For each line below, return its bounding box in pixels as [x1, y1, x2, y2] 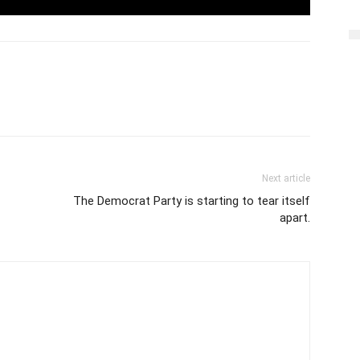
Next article [262, 172, 310, 184]
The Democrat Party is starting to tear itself [73, 193, 310, 208]
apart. [280, 210, 310, 225]
